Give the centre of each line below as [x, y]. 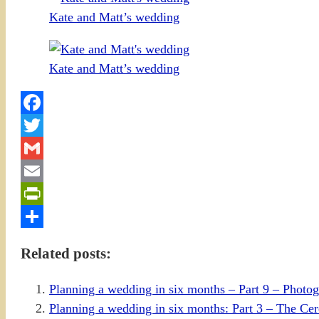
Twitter [39, 148]
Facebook [46, 125]
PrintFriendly [55, 216]
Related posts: [66, 253]
